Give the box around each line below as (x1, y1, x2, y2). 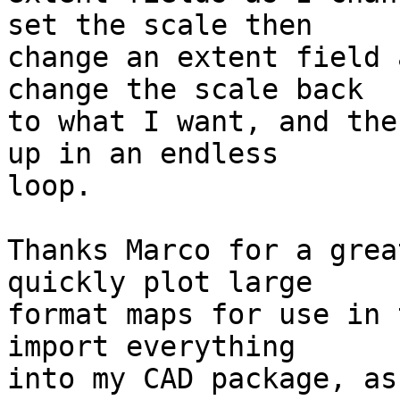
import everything (7, 330, 296, 363)
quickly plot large (7, 266, 312, 299)
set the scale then (7, 9, 312, 42)
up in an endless (7, 137, 279, 171)
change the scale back (7, 73, 363, 106)
